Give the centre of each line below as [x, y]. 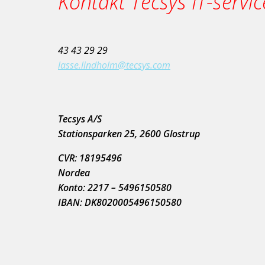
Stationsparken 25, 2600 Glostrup [129, 133]
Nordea [74, 172]
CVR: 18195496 [90, 158]
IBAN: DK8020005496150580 [120, 202]
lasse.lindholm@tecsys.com [114, 65]
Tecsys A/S [80, 119]
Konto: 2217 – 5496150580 [115, 187]
